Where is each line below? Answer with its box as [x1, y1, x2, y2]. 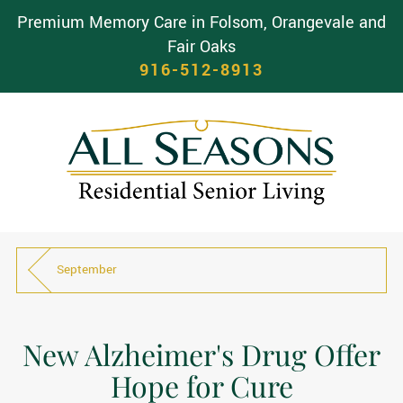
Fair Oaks [167, 36, 236, 59]
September [57, 261, 118, 279]
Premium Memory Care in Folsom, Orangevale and [17, 12, 386, 35]
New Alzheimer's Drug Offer [22, 335, 381, 374]
